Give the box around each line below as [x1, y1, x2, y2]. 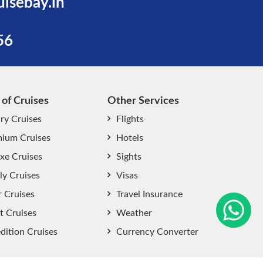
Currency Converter [116, 227, 198, 237]
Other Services [107, 96, 179, 106]
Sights [116, 152, 141, 161]
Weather [116, 208, 152, 218]
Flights [116, 114, 144, 124]
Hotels [116, 133, 143, 143]
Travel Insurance [116, 190, 183, 199]
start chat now [133, 169, 194, 179]
